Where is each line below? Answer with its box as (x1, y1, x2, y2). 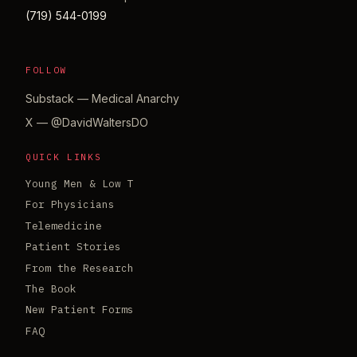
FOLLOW (25, 64, 68, 76)
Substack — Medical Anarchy (25, 91, 179, 105)
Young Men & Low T (25, 177, 134, 191)
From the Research (25, 261, 134, 275)
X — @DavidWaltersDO (25, 115, 148, 129)
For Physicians (25, 198, 115, 212)
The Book (25, 281, 76, 296)
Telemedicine (25, 218, 102, 233)
